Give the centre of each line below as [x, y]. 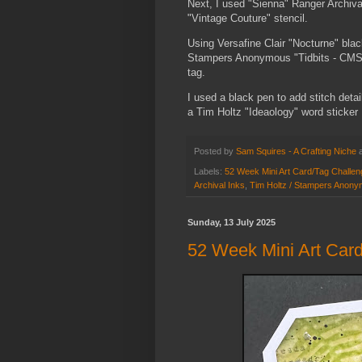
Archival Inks [219, 185]
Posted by [215, 152]
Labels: [209, 171]
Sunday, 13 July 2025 [232, 222]
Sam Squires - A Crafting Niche [296, 152]
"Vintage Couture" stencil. [248, 18]
